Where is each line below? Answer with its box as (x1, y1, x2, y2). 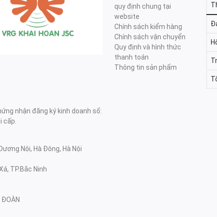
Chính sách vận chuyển (114, 33, 186, 41)
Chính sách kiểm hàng (114, 23, 182, 31)
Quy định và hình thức (114, 43, 181, 51)
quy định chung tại (114, 2, 171, 11)
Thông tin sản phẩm (114, 63, 177, 72)
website (114, 13, 139, 21)
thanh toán (114, 53, 149, 62)
